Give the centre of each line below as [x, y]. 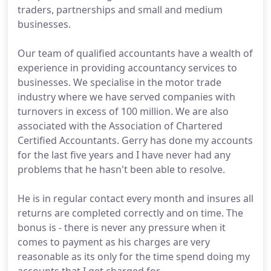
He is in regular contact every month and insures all [135, 198]
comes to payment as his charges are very [114, 242]
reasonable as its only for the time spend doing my [134, 256]
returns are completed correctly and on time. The [130, 213]
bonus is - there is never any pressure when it [122, 227]
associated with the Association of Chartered [120, 126]
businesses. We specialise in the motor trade [119, 82]
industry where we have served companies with [126, 97]
